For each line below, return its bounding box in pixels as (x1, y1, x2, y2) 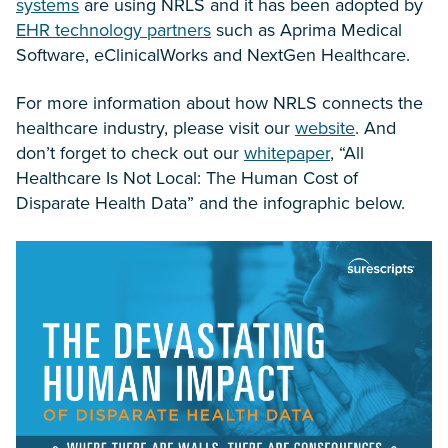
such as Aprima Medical (211, 17, 402, 43)
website (295, 115, 355, 141)
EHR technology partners (16, 17, 211, 43)
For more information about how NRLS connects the (16, 90, 423, 116)
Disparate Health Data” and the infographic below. (16, 190, 405, 216)
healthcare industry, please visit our (16, 115, 295, 141)
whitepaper (244, 140, 330, 166)
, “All (330, 140, 364, 166)
